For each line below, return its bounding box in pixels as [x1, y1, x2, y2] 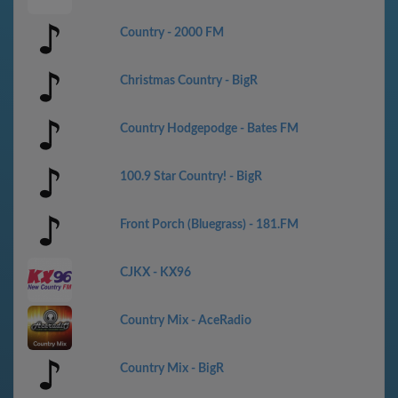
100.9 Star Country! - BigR [120, 171, 262, 183]
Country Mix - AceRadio [120, 314, 251, 327]
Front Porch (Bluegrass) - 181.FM [120, 219, 298, 231]
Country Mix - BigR [120, 362, 224, 375]
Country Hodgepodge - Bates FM [120, 123, 298, 135]
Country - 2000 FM [120, 27, 224, 39]
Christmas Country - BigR [120, 75, 258, 87]
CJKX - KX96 [120, 267, 191, 279]
